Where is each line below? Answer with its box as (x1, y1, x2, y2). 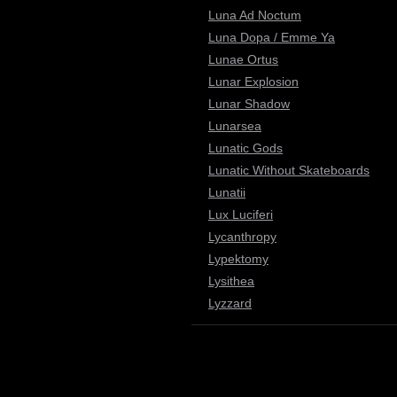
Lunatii (208, 185, 245, 199)
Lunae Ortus (208, 52, 278, 66)
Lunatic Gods (208, 141, 283, 155)
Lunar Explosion (208, 74, 299, 89)
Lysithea (208, 274, 254, 288)
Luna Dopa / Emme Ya (208, 30, 335, 44)
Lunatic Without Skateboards (208, 163, 370, 177)
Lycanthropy (208, 230, 276, 244)
